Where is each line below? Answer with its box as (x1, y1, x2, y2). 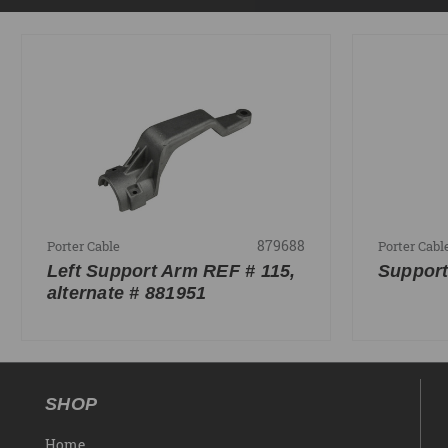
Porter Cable (46, 236, 120, 255)
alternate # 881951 (46, 282, 207, 303)
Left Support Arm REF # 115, (46, 260, 296, 281)
